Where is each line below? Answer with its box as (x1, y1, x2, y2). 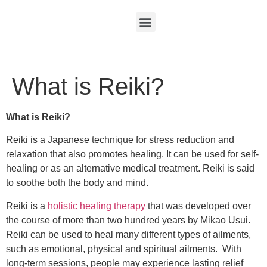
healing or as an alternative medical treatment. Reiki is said (6, 163, 254, 174)
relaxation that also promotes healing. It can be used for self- (6, 149, 259, 160)
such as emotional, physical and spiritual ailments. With (6, 243, 241, 254)
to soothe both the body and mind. (6, 178, 148, 188)
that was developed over (145, 200, 251, 211)
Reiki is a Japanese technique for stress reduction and (6, 135, 234, 145)
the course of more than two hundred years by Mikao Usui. (6, 215, 250, 225)
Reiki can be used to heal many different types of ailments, (6, 229, 251, 240)
